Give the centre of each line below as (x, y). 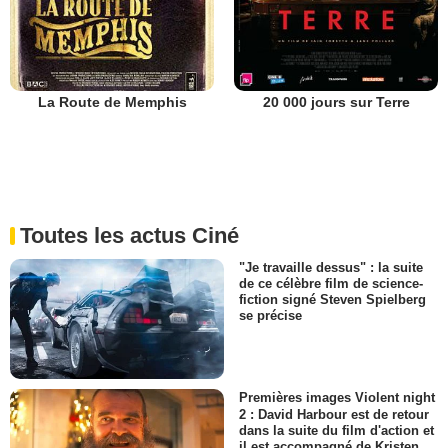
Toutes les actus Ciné (129, 235)
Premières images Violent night (337, 397)
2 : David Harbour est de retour (334, 414)
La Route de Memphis (112, 101)
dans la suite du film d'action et (336, 430)
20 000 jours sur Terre (336, 101)
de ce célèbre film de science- (331, 283)
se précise (270, 315)
